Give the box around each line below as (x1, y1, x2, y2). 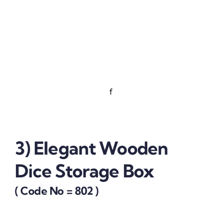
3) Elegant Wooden (14, 137, 168, 160)
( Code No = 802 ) (14, 183, 99, 198)
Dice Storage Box (14, 160, 154, 182)
